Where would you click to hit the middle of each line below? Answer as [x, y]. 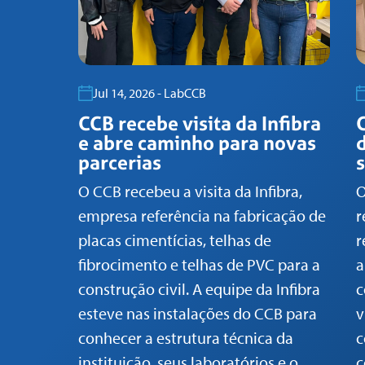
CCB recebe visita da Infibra [200, 124]
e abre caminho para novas [197, 143]
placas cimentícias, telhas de [175, 240]
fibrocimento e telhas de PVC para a [199, 265]
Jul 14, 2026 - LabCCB [150, 93]
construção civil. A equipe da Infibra [199, 289]
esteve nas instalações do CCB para [198, 314]
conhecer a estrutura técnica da [186, 338]
